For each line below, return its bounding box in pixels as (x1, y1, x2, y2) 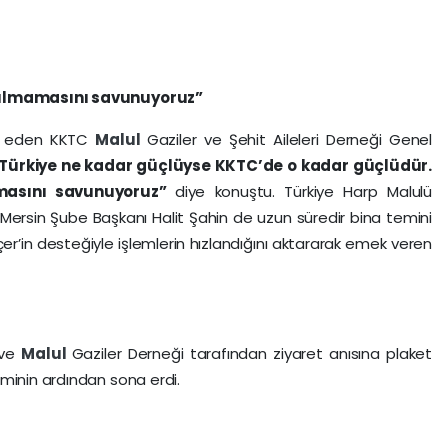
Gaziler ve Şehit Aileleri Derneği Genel (146, 128, 432, 150)
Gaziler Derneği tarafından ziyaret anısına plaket (71, 342, 432, 364)
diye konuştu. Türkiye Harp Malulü (174, 180, 432, 202)
